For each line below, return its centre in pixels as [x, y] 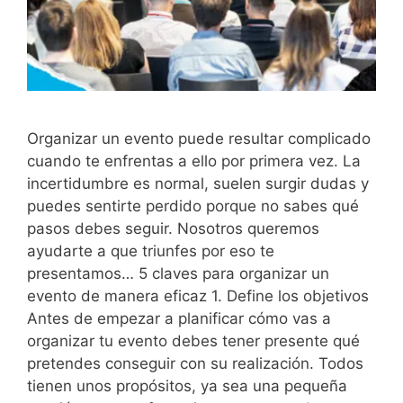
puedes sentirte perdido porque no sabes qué [193, 206]
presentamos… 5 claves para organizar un [178, 273]
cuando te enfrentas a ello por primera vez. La [194, 161]
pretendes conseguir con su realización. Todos [195, 363]
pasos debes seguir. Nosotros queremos [173, 228]
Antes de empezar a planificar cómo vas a [179, 318]
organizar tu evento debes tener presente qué [193, 340]
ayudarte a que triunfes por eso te [151, 251]
